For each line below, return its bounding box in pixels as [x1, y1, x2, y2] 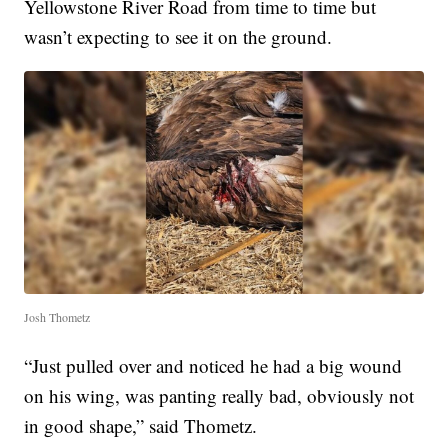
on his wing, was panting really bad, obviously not [24, 383, 415, 409]
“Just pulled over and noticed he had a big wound [24, 353, 403, 379]
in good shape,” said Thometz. [24, 413, 258, 439]
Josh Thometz [24, 309, 91, 326]
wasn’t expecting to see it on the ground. [24, 23, 333, 49]
